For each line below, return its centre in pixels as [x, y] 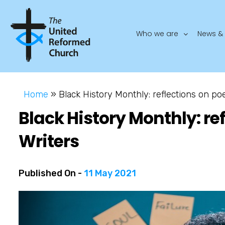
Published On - [51, 173]
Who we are [157, 33]
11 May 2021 [110, 173]
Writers [49, 141]
